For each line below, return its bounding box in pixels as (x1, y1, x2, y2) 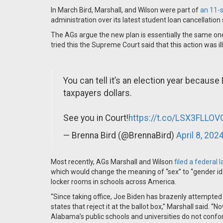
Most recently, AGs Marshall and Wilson (51, 158, 174, 166)
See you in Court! (63, 113, 128, 123)
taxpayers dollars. (63, 88, 132, 98)
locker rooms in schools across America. (51, 178, 176, 186)
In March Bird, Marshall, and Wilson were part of (51, 6, 200, 14)
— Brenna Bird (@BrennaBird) (63, 130, 176, 140)
